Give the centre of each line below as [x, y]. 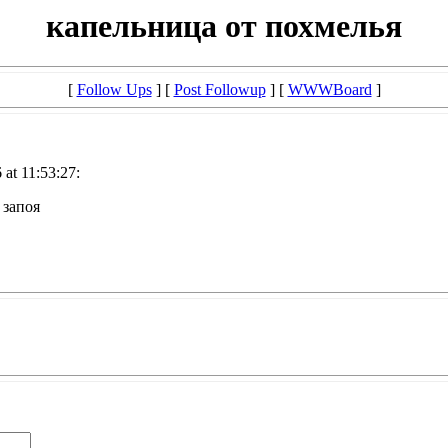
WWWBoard [329, 90]
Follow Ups [114, 90]
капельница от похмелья [224, 26]
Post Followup [219, 90]
